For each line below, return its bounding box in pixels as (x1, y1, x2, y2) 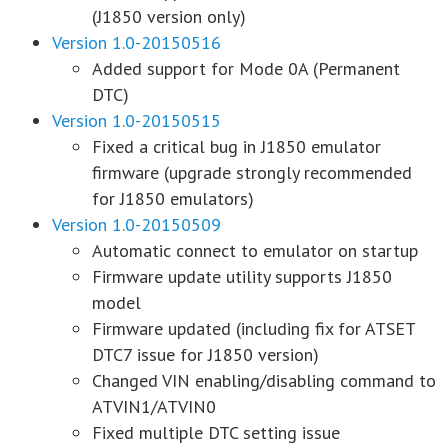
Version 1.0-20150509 (52, 212, 221, 236)
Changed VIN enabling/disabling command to (92, 368, 436, 392)
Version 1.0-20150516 (52, 30, 221, 54)
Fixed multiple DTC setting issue (92, 420, 340, 444)
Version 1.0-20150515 (52, 108, 221, 132)
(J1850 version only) (92, 4, 246, 28)
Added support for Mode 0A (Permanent (92, 56, 400, 80)
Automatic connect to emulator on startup (92, 238, 418, 262)
